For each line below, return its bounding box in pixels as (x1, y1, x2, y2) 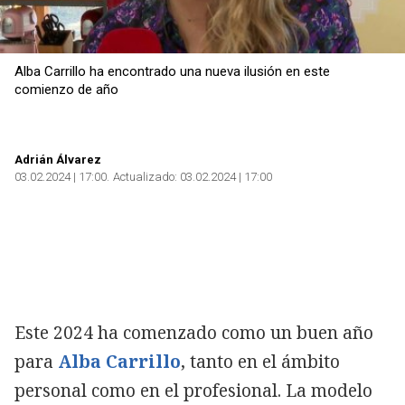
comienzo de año (14, 80, 118, 98)
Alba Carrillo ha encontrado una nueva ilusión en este (14, 62, 330, 80)
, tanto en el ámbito (181, 349, 340, 373)
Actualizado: (113, 169, 177, 184)
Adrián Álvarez (14, 152, 101, 166)
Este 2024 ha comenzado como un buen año (14, 320, 373, 344)
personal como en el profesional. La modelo (14, 378, 372, 402)
